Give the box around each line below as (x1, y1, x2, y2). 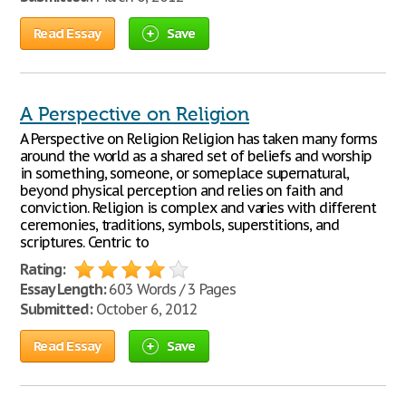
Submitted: (20, 300, 92, 318)
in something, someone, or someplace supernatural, (20, 164, 350, 182)
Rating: (20, 260, 65, 278)
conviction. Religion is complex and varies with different (20, 198, 376, 217)
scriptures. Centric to (20, 233, 150, 251)
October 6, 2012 (92, 300, 198, 318)
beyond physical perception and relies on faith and (20, 181, 343, 199)
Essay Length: (20, 280, 106, 298)
